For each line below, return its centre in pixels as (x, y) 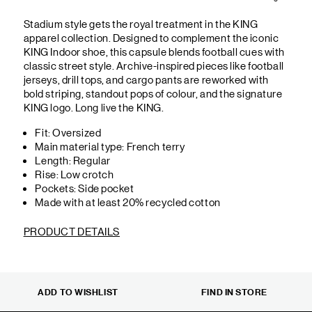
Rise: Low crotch (75, 174)
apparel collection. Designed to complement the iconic (151, 37)
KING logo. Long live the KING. (94, 107)
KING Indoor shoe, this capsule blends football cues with (154, 51)
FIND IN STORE (234, 291)
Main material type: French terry (110, 146)
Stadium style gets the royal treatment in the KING (141, 23)
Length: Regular (73, 160)
